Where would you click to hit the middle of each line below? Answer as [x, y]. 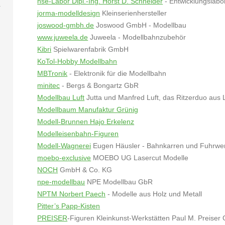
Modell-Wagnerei [64, 146]
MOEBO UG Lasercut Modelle [140, 158]
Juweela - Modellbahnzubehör [137, 37]
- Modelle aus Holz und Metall [154, 194]
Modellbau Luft [61, 97]
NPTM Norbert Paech [72, 194]
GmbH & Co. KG [85, 170]
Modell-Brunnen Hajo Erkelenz [86, 122]
